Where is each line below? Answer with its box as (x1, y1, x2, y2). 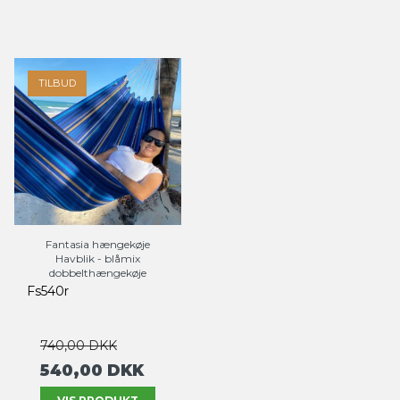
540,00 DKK (40, 361, 144, 380)
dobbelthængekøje (49, 266, 146, 280)
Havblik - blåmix (55, 252, 140, 266)
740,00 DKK (40, 337, 117, 354)
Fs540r (27, 283, 69, 300)
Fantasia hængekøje (46, 237, 150, 252)
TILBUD (38, 77, 76, 90)
